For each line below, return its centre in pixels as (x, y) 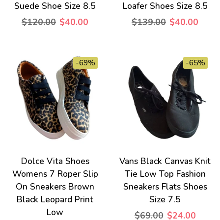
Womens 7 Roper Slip (55, 174)
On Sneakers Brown (55, 187)
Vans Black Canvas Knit (165, 161)
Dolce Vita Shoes (55, 161)
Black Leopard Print (55, 199)
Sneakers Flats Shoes (165, 187)
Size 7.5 (165, 199)
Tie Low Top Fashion (165, 174)
